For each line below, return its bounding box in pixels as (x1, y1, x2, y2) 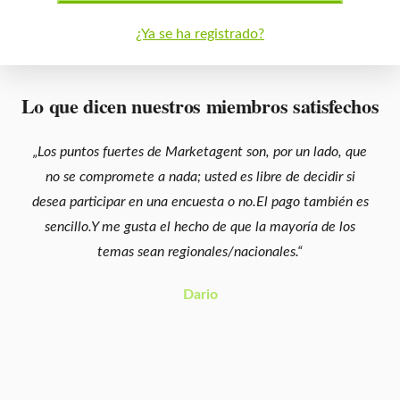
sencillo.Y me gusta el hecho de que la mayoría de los (45, 220, 355, 235)
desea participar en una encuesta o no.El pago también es (31, 195, 369, 210)
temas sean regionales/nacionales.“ (97, 245, 303, 260)
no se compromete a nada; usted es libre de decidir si (45, 170, 355, 185)
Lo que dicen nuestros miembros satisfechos (21, 91, 379, 121)
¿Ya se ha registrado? (136, 27, 264, 42)
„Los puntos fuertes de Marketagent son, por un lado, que (33, 145, 367, 160)
